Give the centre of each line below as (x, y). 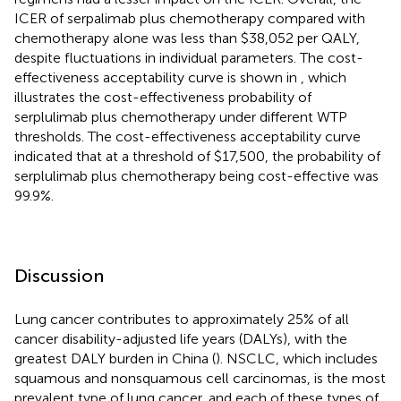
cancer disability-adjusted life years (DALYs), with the (181, 338)
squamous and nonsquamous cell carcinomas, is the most (200, 378)
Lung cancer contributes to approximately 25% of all (182, 319)
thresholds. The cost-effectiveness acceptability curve (188, 136)
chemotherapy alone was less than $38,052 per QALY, (187, 38)
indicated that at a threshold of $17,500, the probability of (197, 156)
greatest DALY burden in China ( (115, 358)
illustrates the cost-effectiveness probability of (163, 97)
